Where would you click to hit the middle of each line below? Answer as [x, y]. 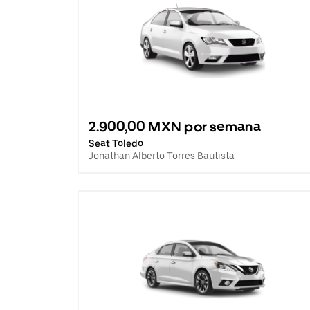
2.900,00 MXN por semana [175, 127]
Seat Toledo [116, 143]
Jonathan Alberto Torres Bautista [162, 156]
